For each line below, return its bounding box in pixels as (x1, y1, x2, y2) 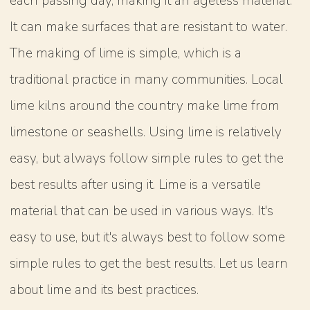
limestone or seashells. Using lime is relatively (10, 122, 282, 141)
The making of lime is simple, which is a (10, 44, 242, 62)
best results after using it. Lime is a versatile (10, 175, 262, 194)
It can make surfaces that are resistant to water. (10, 17, 288, 36)
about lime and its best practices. (10, 280, 199, 299)
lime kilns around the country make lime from (10, 96, 280, 115)
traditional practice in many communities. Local (10, 70, 284, 89)
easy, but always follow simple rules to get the (10, 149, 284, 167)
